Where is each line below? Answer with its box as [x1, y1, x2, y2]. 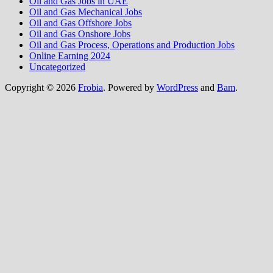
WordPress [157, 82, 198, 93]
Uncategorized [29, 62, 85, 73]
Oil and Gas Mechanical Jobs [29, 7, 142, 18]
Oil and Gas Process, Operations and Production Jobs [29, 40, 235, 51]
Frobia [78, 82, 103, 93]
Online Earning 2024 [29, 51, 110, 62]
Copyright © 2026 [5, 82, 78, 93]
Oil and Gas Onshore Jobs [29, 29, 130, 40]
